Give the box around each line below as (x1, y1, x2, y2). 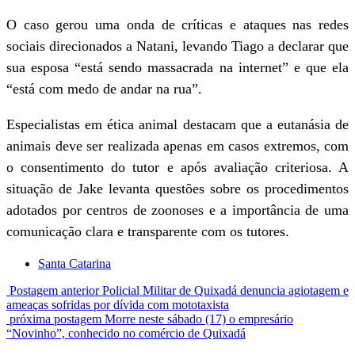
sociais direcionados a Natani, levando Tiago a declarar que (6, 38, 349, 54)
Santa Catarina (38, 257, 111, 270)
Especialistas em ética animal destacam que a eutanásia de (6, 116, 349, 132)
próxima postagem (10, 312, 101, 326)
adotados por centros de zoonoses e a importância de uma (6, 202, 349, 218)
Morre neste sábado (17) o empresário (105, 312, 293, 326)
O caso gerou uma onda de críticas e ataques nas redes (6, 17, 349, 32)
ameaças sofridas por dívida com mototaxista (6, 298, 229, 311)
